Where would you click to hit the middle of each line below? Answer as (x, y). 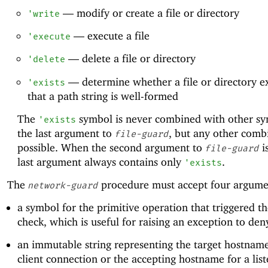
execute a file (117, 36)
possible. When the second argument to (111, 147)
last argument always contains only (100, 162)
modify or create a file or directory (156, 13)
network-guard (63, 185)
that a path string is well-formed (103, 96)
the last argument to (66, 133)
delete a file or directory (137, 59)
